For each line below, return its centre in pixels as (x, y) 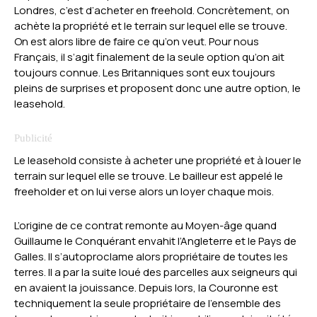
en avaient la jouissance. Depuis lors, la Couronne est (146, 288)
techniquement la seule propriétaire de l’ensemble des (148, 304)
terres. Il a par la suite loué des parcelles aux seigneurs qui (156, 272)
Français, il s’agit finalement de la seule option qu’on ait (149, 57)
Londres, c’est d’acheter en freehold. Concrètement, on (152, 11)
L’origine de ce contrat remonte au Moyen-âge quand (145, 226)
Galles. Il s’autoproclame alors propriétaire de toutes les (151, 257)
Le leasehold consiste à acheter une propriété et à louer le (158, 161)
